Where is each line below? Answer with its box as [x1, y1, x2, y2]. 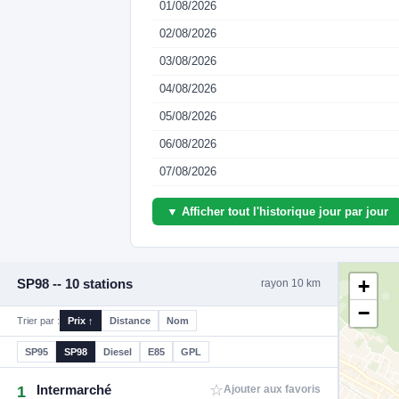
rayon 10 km [260, 277, 321, 290]
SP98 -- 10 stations [17, 275, 134, 291]
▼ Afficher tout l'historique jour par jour [167, 204, 388, 218]
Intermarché [37, 381, 112, 397]
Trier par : [17, 315, 61, 327]
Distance [110, 315, 151, 327]
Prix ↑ [68, 315, 94, 327]
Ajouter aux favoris [223, 384, 321, 395]
